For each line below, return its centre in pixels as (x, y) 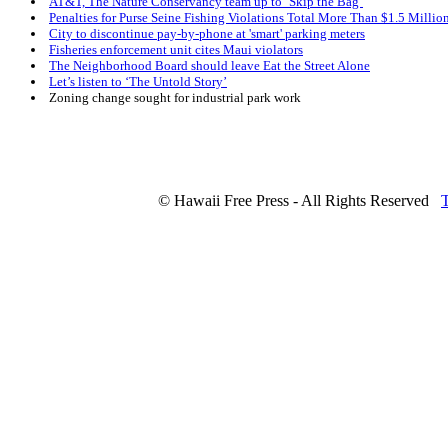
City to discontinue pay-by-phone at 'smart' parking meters (207, 34)
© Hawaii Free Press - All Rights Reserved (293, 200)
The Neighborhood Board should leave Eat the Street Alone (209, 66)
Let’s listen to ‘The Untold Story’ (138, 82)
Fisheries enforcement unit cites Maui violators (176, 50)
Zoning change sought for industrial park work (175, 98)
